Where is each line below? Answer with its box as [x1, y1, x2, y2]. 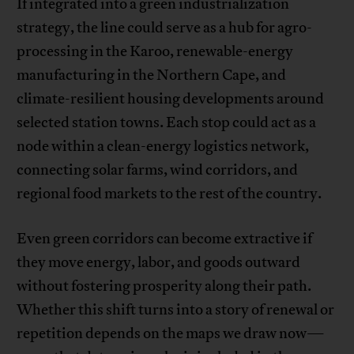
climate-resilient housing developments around [17, 89, 325, 109]
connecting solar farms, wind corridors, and [17, 160, 299, 180]
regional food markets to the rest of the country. [17, 184, 322, 204]
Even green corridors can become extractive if [17, 229, 313, 249]
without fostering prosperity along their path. [17, 277, 312, 296]
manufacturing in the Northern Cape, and [17, 66, 287, 85]
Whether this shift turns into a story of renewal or [17, 300, 335, 320]
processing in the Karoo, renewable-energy [17, 42, 294, 62]
